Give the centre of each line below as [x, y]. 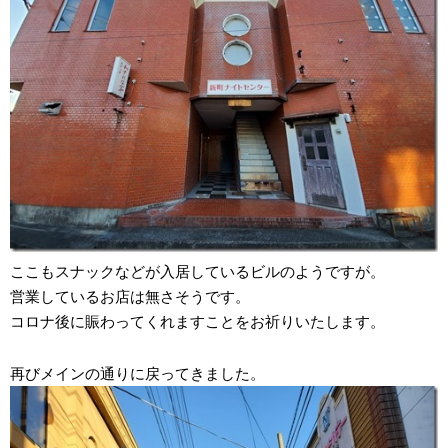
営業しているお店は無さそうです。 [130, 297]
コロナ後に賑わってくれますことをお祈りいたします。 [197, 322]
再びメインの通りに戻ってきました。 [137, 374]
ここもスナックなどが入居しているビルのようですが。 [197, 272]
